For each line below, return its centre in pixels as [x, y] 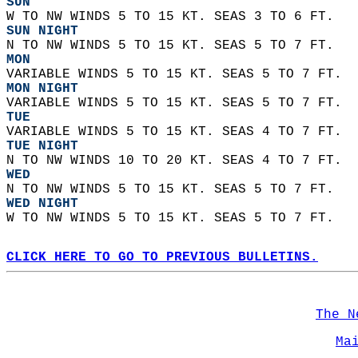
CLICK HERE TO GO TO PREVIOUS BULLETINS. [162, 257]
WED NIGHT [42, 204]
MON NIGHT [42, 89]
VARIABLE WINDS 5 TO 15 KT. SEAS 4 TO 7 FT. [178, 132]
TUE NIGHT [42, 146]
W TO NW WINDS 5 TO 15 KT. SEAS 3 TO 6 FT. [174, 17]
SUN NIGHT [42, 31]
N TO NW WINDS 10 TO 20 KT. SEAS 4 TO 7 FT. [178, 161]
